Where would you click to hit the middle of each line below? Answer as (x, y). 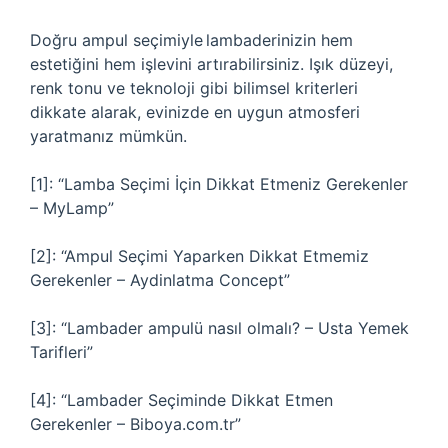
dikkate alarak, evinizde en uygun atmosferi (195, 112)
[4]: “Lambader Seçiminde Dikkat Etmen (181, 400)
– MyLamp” (72, 208)
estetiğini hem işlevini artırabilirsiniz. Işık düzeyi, (211, 64)
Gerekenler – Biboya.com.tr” (135, 424)
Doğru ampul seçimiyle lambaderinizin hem (191, 40)
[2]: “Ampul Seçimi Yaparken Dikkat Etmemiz (199, 256)
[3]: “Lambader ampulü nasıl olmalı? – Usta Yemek (219, 328)
